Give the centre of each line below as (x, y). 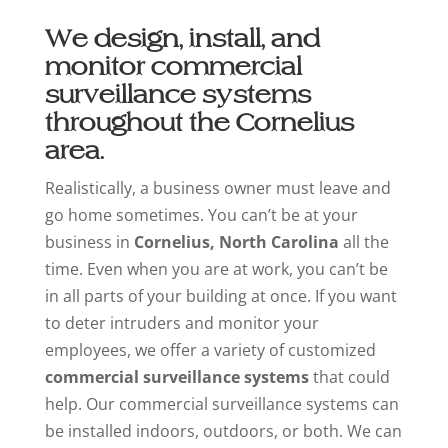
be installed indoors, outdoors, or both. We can (223, 431)
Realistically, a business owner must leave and (217, 188)
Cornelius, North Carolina (236, 242)
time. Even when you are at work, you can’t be (216, 269)
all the (363, 242)
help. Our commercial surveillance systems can (221, 404)
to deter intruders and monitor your (181, 323)
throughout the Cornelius (199, 123)
